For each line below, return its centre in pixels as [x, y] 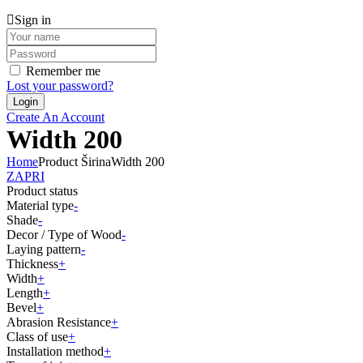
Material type [40, 206]
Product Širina [75, 162]
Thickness [32, 264]
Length [25, 293]
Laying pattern [44, 250]
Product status [42, 191]
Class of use [37, 337]
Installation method [55, 352]
